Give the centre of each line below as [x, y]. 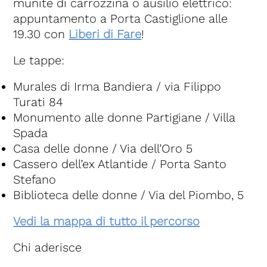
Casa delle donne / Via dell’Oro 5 [103, 149]
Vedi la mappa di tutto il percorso [107, 221]
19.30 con [39, 34]
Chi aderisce [48, 248]
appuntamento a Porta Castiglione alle [121, 19]
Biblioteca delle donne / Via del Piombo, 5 [129, 195]
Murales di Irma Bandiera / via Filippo [117, 87]
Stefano [35, 180]
